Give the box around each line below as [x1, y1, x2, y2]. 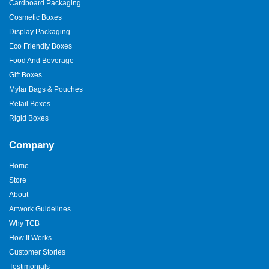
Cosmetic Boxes [9, 13, 62, 22]
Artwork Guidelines [9, 204, 71, 213]
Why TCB [9, 219, 40, 228]
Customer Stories [9, 247, 65, 256]
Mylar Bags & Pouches [9, 85, 83, 94]
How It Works [9, 233, 52, 242]
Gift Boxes [9, 70, 42, 79]
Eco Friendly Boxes [9, 41, 72, 50]
